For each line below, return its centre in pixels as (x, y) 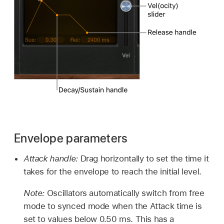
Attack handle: (52, 159)
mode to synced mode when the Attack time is (112, 206)
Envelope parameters (71, 138)
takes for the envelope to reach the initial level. (112, 172)
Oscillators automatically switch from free (125, 193)
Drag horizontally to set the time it (144, 159)
